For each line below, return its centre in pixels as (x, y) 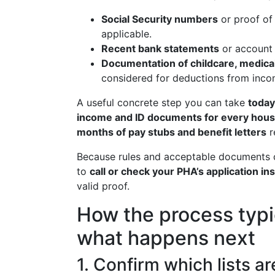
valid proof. (103, 186)
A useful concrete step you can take (162, 103)
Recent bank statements (160, 48)
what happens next (166, 238)
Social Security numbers (160, 19)
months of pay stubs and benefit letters (172, 132)
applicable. (126, 34)
